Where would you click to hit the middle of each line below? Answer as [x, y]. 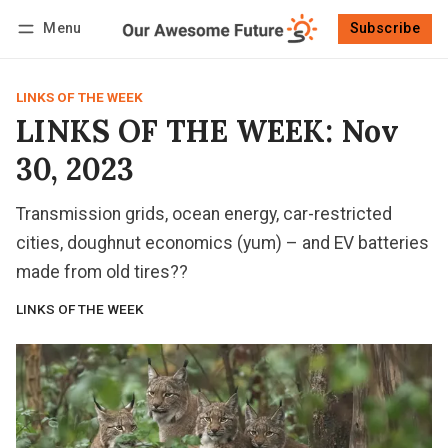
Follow [307, 56]
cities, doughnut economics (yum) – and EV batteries [222, 243]
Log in [55, 56]
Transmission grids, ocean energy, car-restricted [204, 214]
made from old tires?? [102, 272]
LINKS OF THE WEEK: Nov [207, 131]
